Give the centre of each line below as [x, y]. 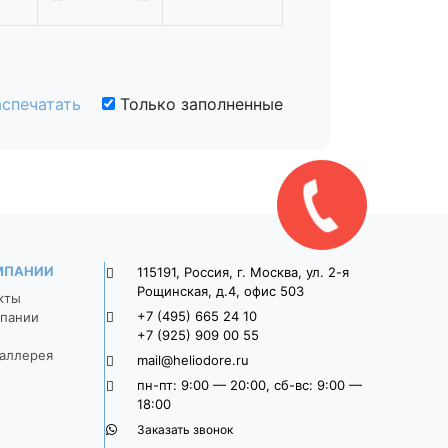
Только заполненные [199, 103]
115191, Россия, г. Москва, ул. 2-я [243, 271]
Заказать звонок [185, 429]
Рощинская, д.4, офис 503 [220, 290]
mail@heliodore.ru [193, 359]
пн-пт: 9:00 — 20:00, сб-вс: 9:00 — [249, 384]
